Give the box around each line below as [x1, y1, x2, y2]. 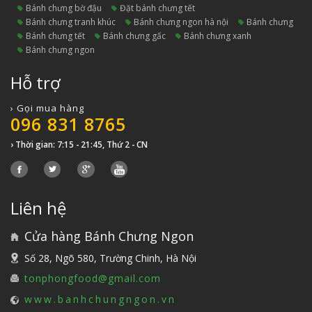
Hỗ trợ [10, 70, 61, 94]
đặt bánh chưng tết [126, 1, 195, 14]
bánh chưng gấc [109, 29, 166, 42]
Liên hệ [10, 196, 66, 219]
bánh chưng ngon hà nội [139, 15, 228, 28]
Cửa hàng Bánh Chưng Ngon [24, 227, 194, 244]
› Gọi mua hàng [10, 101, 84, 114]
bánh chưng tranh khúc [31, 15, 116, 28]
